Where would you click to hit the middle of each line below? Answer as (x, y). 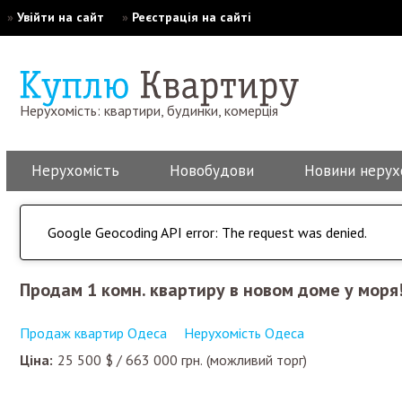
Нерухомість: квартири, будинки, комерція (149, 110)
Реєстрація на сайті (191, 17)
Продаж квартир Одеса (93, 333)
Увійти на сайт (60, 17)
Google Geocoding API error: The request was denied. (207, 232)
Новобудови (212, 170)
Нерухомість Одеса (244, 333)
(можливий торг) (255, 360)
